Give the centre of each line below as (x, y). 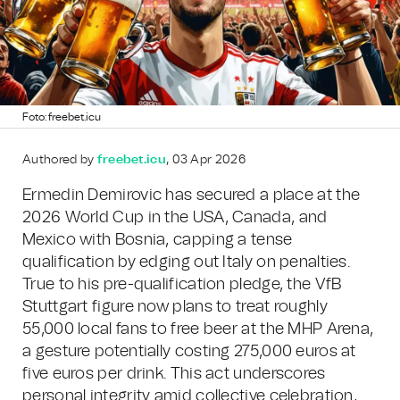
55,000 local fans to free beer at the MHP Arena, (198, 329)
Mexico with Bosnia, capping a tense (158, 240)
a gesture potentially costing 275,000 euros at (189, 352)
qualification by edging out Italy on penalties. (187, 262)
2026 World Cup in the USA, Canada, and (175, 218)
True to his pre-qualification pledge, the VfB (182, 285)
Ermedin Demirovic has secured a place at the (192, 196)
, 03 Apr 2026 (205, 160)
